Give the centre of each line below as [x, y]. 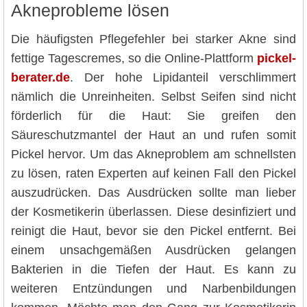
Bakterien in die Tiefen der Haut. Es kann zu [153, 269]
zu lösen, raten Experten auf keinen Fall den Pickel [153, 173]
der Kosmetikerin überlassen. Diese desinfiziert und [153, 211]
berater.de [40, 77]
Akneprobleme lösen [90, 11]
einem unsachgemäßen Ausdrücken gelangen [153, 250]
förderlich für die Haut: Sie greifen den [153, 115]
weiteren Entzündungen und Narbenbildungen [153, 288]
